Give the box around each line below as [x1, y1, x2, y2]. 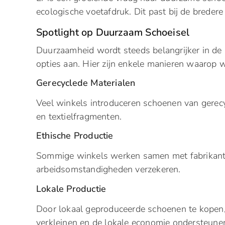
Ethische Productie [36, 130, 114, 142]
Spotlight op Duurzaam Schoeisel [36, 25, 190, 39]
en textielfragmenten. [36, 110, 122, 123]
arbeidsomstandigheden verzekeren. [36, 163, 181, 176]
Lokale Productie [36, 182, 106, 195]
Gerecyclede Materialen [36, 76, 136, 89]
